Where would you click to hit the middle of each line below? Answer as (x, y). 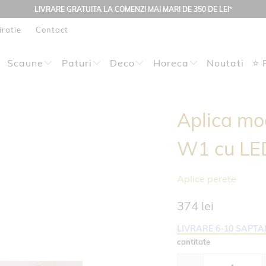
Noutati (225, 63)
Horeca (171, 63)
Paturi (77, 63)
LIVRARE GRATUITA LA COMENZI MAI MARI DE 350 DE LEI (132, 9)
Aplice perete (206, 179)
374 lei (195, 206)
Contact (52, 30)
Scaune (26, 63)
